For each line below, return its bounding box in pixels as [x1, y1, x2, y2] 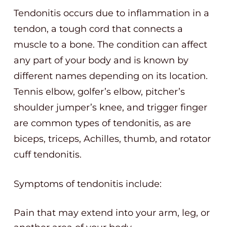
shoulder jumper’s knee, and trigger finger [14, 102, 207, 113]
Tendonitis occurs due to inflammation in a [14, 8, 209, 19]
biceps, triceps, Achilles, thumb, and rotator [14, 133, 211, 144]
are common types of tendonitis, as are [14, 118, 191, 129]
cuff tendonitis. [14, 149, 82, 160]
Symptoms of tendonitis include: [14, 178, 162, 190]
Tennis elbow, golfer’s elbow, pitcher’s [14, 86, 185, 97]
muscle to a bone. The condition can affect [14, 39, 207, 50]
